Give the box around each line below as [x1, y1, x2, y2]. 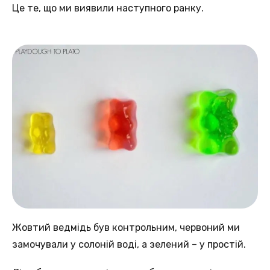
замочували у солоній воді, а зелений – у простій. [12, 238, 246, 250]
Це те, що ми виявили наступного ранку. [12, 2, 204, 14]
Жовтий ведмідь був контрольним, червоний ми [12, 221, 240, 233]
